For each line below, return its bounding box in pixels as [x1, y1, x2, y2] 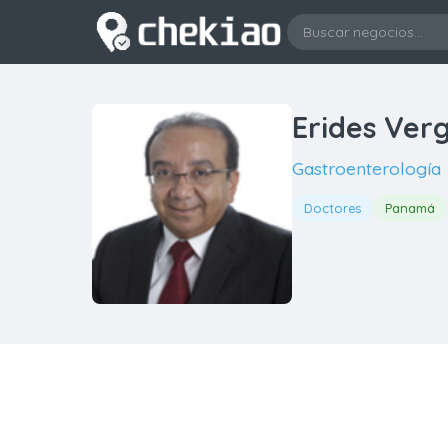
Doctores [304, 200, 361, 216]
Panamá [385, 200, 435, 216]
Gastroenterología [292, 157, 441, 179]
